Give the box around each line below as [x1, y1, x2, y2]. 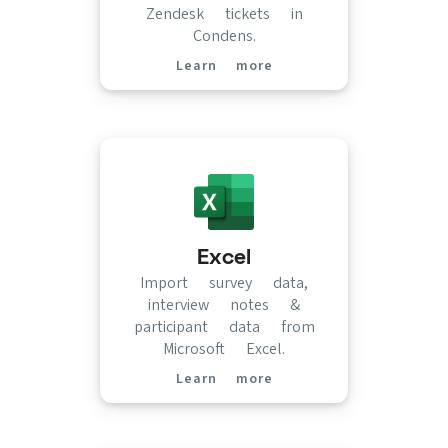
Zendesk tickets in [145, 4, 303, 23]
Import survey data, [140, 273, 308, 292]
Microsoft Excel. [163, 339, 285, 358]
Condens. [192, 26, 256, 45]
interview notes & [148, 295, 300, 314]
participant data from [133, 317, 315, 336]
